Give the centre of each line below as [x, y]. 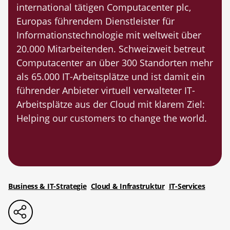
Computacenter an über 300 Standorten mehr [115, 62]
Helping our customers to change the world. [112, 118]
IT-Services [187, 186]
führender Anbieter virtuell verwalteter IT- [106, 90]
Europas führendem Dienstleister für [95, 21]
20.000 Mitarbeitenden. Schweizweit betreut [111, 49]
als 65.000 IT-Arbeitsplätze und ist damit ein [111, 76]
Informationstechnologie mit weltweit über [109, 35]
